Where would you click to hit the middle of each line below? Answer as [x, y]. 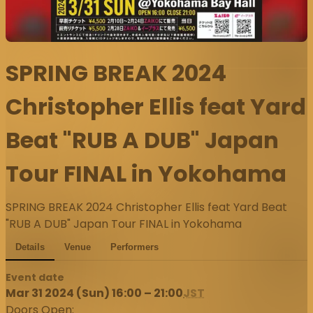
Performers [134, 247]
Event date [35, 278]
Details [30, 247]
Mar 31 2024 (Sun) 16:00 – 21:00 [94, 293]
